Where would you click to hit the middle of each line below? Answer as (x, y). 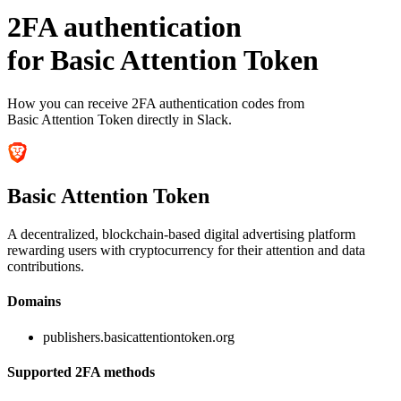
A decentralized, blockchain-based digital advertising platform (181, 235)
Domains (34, 302)
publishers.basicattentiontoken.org (139, 337)
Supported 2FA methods (81, 371)
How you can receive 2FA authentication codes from (156, 104)
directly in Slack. (183, 120)
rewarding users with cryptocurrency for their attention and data (186, 251)
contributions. (46, 267)
